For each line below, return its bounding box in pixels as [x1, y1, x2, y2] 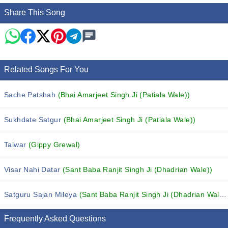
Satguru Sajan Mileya [4, 190, 79, 198]
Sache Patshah [4, 91, 58, 99]
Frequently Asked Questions [4, 214, 106, 223]
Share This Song [4, 8, 65, 17]
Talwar [4, 140, 28, 149]
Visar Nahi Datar [4, 165, 63, 174]
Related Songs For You [4, 65, 89, 74]
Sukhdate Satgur [4, 116, 64, 124]
